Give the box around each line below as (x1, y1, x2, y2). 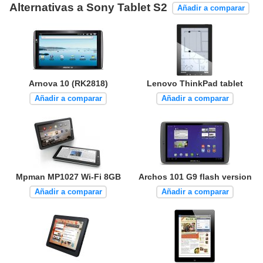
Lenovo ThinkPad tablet (147, 78, 243, 88)
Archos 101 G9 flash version (138, 171, 252, 181)
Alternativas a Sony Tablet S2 (9, 1, 170, 14)
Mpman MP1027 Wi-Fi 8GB (15, 171, 121, 181)
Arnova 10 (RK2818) (28, 78, 108, 88)
